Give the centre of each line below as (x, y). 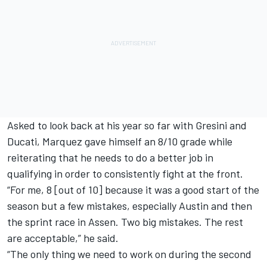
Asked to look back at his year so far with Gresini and (127, 125)
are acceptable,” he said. (63, 237)
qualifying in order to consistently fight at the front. (125, 173)
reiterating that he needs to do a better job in (110, 157)
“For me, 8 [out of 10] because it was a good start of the (133, 189)
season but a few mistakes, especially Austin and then (130, 205)
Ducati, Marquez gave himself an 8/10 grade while (120, 141)
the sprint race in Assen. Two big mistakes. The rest (125, 221)
